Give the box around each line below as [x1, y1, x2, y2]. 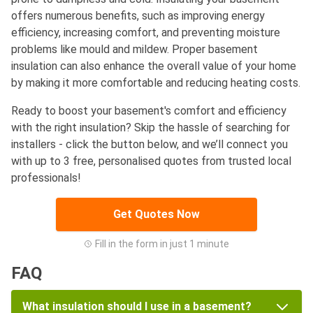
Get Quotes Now [113, 207, 200, 221]
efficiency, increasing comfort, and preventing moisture [11, 25, 280, 39]
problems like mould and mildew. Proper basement [11, 42, 258, 56]
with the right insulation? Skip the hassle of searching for [11, 120, 290, 134]
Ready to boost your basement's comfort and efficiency [11, 103, 286, 117]
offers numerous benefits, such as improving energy [11, 8, 265, 22]
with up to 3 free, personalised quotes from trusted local [11, 154, 291, 168]
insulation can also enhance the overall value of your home [11, 59, 296, 73]
